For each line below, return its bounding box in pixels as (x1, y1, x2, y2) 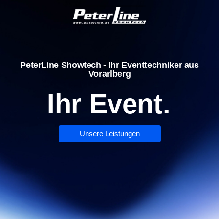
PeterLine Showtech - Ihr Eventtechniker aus (20, 60, 199, 70)
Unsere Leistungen (79, 130, 140, 138)
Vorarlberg (88, 69, 131, 79)
